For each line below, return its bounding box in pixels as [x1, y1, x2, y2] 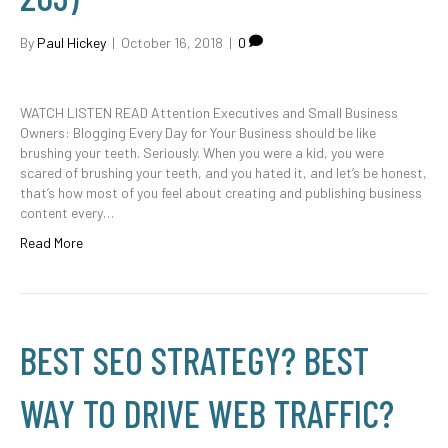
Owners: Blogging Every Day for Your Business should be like [20, 124, 376, 141]
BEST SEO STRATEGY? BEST [20, 337, 369, 383]
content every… [20, 204, 114, 221]
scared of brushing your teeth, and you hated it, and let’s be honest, [20, 164, 427, 181]
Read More [20, 234, 83, 251]
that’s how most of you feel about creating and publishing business [20, 184, 422, 201]
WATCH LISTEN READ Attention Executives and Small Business [20, 104, 398, 121]
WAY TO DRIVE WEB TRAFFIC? [20, 390, 394, 436]
